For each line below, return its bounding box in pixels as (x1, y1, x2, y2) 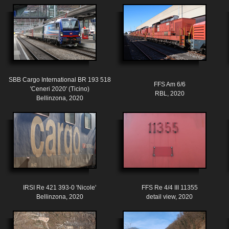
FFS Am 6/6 (153, 81, 186, 88)
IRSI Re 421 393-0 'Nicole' (23, 184, 96, 192)
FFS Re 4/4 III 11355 (141, 184, 198, 192)
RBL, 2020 (154, 90, 185, 98)
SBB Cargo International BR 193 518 (8, 76, 111, 84)
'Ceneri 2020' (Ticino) (30, 85, 89, 93)
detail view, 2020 (146, 193, 193, 201)
